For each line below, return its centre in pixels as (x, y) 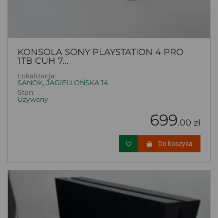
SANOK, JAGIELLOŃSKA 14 (63, 83)
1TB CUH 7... (43, 61)
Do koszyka (175, 144)
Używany (33, 100)
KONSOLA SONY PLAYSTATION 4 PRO (100, 52)
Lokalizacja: (37, 76)
